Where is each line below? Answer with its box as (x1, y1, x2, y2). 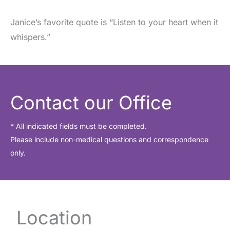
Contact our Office (10, 91, 172, 114)
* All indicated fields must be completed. (10, 122, 147, 131)
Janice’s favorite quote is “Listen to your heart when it (10, 17, 218, 28)
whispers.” (10, 32, 50, 43)
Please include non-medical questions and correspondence (10, 135, 208, 144)
